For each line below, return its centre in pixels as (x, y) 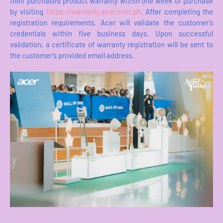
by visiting (28, 11)
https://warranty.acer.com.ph (93, 11)
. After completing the (177, 11)
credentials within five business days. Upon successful (111, 33)
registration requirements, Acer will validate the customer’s (111, 22)
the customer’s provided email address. (72, 55)
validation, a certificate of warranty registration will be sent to (111, 44)
